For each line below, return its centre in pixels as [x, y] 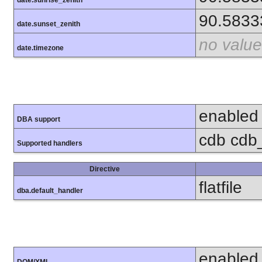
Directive [105, 169]
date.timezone [40, 48]
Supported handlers [50, 143]
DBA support [39, 119]
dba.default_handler [50, 190]
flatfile [220, 187]
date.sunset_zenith [49, 24]
